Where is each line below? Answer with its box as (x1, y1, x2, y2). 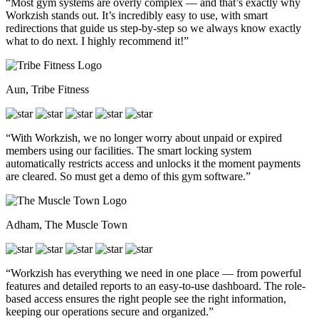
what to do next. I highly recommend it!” (6, 34, 189, 47)
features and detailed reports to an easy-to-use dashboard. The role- (6, 279, 305, 292)
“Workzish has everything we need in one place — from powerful (6, 266, 301, 279)
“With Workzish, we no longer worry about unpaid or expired (6, 131, 282, 144)
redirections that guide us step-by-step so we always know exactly (6, 21, 301, 34)
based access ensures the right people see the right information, (6, 292, 286, 305)
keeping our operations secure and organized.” (6, 305, 214, 318)
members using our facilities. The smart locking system (6, 144, 251, 157)
